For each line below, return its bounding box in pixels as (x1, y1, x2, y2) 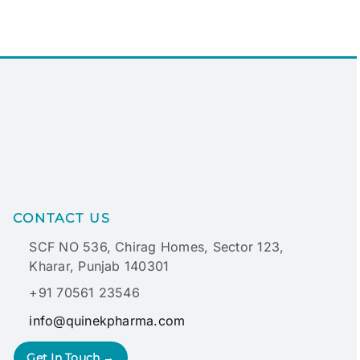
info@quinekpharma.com (29, 312, 186, 329)
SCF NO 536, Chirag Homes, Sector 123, (29, 238, 284, 255)
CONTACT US (13, 210, 112, 226)
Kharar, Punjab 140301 (29, 257, 170, 274)
